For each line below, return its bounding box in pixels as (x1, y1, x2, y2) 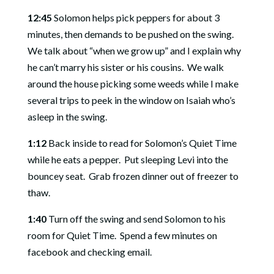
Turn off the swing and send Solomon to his (46, 213, 226, 224)
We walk (187, 61, 224, 73)
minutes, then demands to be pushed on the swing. (27, 28, 234, 40)
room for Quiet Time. (27, 229, 116, 241)
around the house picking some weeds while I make (27, 78, 239, 89)
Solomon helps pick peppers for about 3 (51, 12, 220, 23)
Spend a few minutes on (119, 229, 217, 241)
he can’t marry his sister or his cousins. (27, 61, 183, 73)
